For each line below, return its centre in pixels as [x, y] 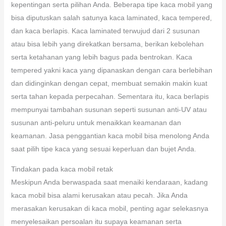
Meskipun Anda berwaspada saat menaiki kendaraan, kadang [109, 182]
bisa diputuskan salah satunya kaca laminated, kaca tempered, [111, 17]
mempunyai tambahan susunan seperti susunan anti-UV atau [109, 109]
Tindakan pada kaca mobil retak [62, 169]
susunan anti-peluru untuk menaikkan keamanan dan [96, 122]
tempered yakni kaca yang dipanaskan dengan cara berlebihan [111, 70]
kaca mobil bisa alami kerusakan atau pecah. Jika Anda [99, 195]
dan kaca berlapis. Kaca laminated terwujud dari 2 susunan [105, 31]
